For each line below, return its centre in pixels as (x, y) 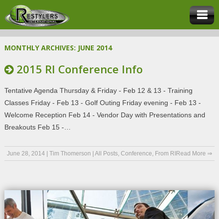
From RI (165, 153)
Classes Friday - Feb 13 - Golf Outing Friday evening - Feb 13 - (102, 103)
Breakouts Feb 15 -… (37, 127)
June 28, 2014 (26, 153)
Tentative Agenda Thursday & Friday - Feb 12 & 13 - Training (98, 90)
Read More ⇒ (194, 153)
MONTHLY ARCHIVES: (40, 48)
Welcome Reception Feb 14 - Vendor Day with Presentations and (105, 115)
